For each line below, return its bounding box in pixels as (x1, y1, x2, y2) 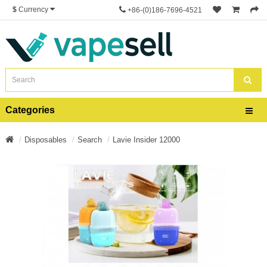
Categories (5, 105, 55, 115)
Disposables (24, 135, 67, 144)
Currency (18, 5, 48, 14)
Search (77, 135, 102, 144)
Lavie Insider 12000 (113, 135, 180, 144)
